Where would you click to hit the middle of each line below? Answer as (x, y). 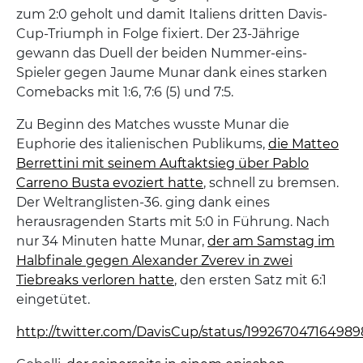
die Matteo (303, 143)
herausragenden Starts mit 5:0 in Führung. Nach (173, 221)
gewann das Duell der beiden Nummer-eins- (162, 53)
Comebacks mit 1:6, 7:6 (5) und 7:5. (125, 92)
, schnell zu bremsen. (271, 182)
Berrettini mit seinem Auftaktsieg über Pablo (162, 163)
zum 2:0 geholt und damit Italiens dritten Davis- (172, 14)
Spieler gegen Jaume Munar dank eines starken (172, 72)
